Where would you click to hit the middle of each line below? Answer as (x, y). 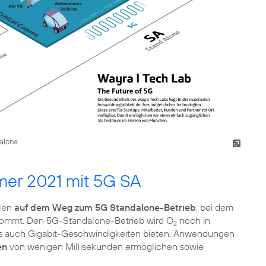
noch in (194, 220)
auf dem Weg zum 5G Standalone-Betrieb (105, 207)
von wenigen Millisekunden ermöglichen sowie (105, 246)
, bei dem (215, 207)
